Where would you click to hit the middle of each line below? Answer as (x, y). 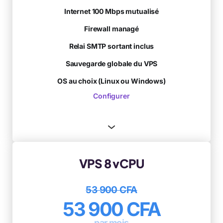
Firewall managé (111, 28)
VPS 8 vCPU (111, 163)
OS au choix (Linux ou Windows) (111, 81)
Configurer (111, 96)
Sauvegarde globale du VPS (111, 63)
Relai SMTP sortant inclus (111, 46)
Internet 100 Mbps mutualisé (111, 11)
